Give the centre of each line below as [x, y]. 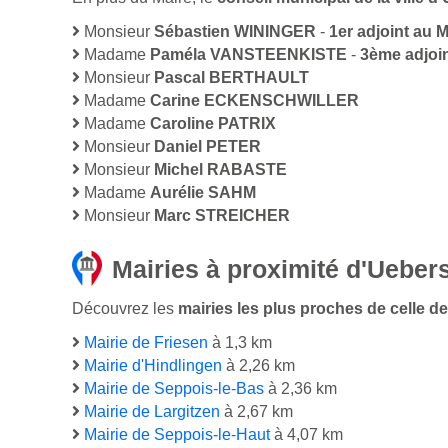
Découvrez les [125, 309]
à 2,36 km [300, 389]
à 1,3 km [240, 343]
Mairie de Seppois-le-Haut [177, 435]
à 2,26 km [258, 366]
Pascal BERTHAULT [231, 78]
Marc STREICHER [222, 216]
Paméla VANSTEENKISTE [248, 55]
